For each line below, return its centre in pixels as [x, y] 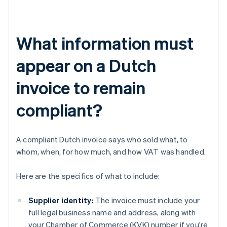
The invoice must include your [147, 200]
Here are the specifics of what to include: [88, 176]
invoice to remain [81, 88]
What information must [105, 43]
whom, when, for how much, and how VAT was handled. [111, 152]
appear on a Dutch [86, 65]
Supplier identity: [61, 200]
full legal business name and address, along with [112, 213]
